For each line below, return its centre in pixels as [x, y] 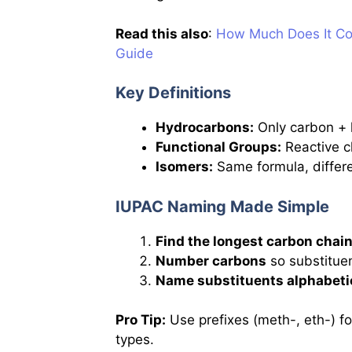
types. [135, 340]
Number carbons [211, 260]
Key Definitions [173, 93]
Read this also [162, 33]
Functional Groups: [218, 147]
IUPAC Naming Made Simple [222, 206]
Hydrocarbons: [205, 128]
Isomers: [184, 167]
